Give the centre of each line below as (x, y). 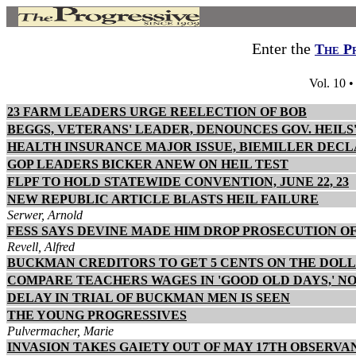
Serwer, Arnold (45, 215)
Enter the (283, 48)
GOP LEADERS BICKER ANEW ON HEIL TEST (148, 164)
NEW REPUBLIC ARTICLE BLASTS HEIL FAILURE (163, 199)
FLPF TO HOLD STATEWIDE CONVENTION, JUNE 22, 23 (178, 182)
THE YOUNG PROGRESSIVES (97, 315)
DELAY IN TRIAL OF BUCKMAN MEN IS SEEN (149, 298)
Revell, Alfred (41, 247)
